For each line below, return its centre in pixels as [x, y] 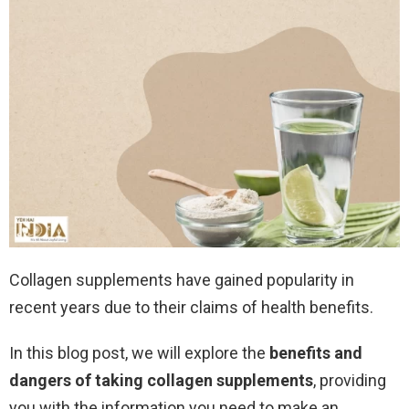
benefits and [316, 353]
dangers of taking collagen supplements [161, 381]
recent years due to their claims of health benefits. [191, 308]
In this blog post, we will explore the [139, 353]
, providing [350, 381]
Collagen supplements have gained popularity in [182, 280]
